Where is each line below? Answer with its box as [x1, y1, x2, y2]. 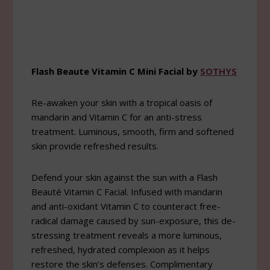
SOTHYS [200, 64, 237, 77]
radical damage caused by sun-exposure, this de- [31, 214, 236, 227]
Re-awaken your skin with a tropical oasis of [31, 96, 213, 108]
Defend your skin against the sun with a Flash [31, 171, 218, 183]
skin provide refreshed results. [31, 139, 159, 152]
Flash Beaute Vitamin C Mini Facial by [31, 64, 201, 77]
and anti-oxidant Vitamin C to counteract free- [31, 199, 221, 212]
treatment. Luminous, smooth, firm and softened [31, 125, 234, 137]
